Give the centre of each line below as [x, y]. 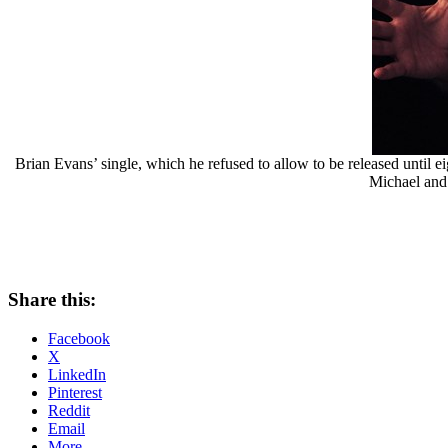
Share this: [52, 300]
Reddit [69, 410]
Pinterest [75, 392]
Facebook [79, 338]
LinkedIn [77, 374]
